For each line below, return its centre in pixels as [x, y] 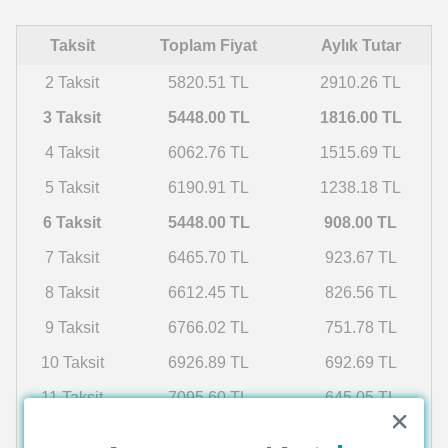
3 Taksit [72, 117]
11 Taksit [72, 397]
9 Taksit [72, 327]
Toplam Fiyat [208, 45]
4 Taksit [72, 152]
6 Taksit [72, 222]
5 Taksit [72, 187]
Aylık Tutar [360, 45]
